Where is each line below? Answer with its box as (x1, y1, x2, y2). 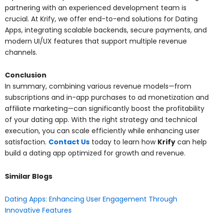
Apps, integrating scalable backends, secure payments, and (5, 25, 207, 35)
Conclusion (5, 70, 46, 80)
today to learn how (90, 137, 157, 147)
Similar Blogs (5, 171, 52, 181)
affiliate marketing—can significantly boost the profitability (5, 104, 204, 114)
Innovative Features (5, 205, 72, 216)
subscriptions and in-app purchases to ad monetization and (5, 93, 209, 103)
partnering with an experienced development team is (5, 2, 186, 13)
